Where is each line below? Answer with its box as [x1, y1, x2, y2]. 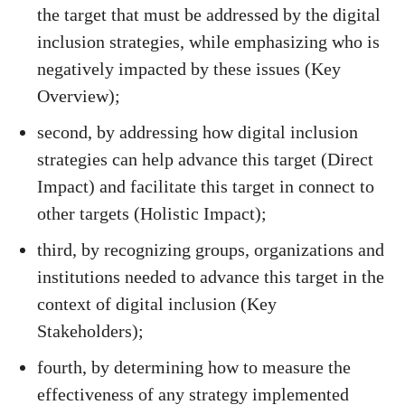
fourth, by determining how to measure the [37, 356, 351, 377]
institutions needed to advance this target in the [37, 266, 384, 287]
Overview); [37, 85, 120, 106]
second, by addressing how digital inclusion [37, 121, 358, 142]
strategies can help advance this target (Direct [37, 148, 373, 169]
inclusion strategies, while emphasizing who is [37, 31, 380, 52]
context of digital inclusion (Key [37, 293, 277, 314]
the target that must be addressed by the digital [37, 4, 381, 24]
